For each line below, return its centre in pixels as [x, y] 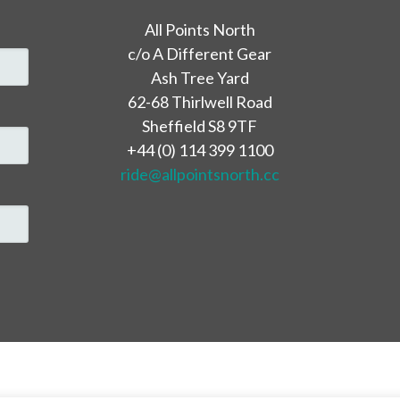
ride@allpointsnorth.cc [200, 174]
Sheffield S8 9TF [200, 125]
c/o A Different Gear [200, 53]
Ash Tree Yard [200, 77]
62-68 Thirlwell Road [200, 101]
